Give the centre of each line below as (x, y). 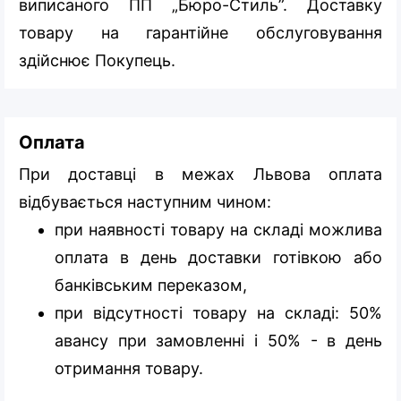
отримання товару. (129, 368)
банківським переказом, (151, 285)
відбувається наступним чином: (145, 201)
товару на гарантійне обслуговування (200, 32)
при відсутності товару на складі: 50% (218, 312)
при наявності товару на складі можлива (218, 229)
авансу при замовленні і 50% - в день (218, 340)
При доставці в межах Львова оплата (200, 174)
